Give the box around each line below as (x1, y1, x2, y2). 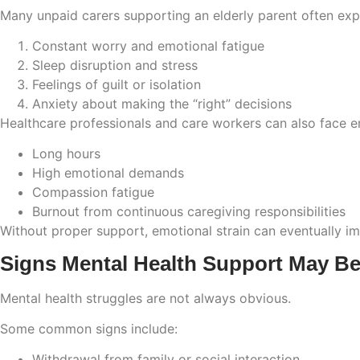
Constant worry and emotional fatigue (32, 37, 264, 54)
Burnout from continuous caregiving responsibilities (32, 203, 346, 220)
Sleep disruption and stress (32, 56, 198, 73)
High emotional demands (32, 165, 184, 182)
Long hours (32, 145, 100, 162)
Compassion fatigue (32, 184, 154, 201)
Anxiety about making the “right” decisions (32, 95, 292, 112)
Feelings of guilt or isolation (32, 76, 201, 92)
